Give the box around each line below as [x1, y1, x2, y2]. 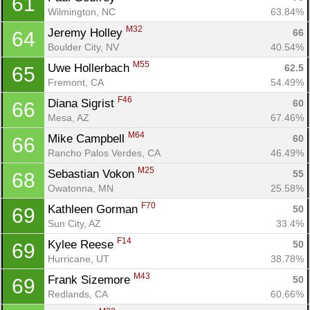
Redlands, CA [48, 288, 108, 300]
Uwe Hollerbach [48, 61, 133, 75]
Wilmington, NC [48, 6, 116, 17]
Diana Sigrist [48, 96, 118, 110]
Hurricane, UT [48, 253, 109, 264]
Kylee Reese [48, 237, 117, 251]
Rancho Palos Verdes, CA [48, 147, 161, 158]
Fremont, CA [48, 76, 104, 88]
